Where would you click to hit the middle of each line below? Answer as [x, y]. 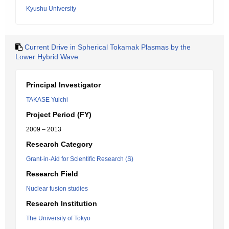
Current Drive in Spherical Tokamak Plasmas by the [108, 47]
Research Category [59, 144]
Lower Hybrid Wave [47, 57]
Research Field [52, 174]
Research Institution [62, 203]
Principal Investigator [63, 85]
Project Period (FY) [59, 114]
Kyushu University [51, 9]
